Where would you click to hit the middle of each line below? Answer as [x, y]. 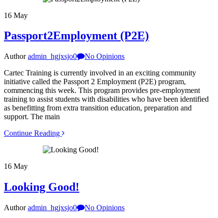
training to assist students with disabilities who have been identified [106, 99]
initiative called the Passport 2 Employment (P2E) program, [95, 82]
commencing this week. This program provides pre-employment [102, 91]
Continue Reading [33, 133]
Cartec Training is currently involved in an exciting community [100, 73]
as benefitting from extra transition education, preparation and [98, 108]
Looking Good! [42, 187]
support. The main [32, 117]
